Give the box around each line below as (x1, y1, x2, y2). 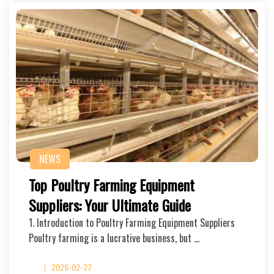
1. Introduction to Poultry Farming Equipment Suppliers (29, 215, 235, 230)
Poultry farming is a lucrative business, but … (29, 231, 199, 245)
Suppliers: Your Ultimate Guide (29, 194, 191, 216)
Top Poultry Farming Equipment (29, 174, 194, 196)
